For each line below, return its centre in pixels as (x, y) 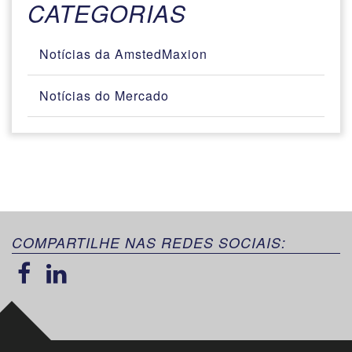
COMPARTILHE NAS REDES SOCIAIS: (149, 242)
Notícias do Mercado (104, 95)
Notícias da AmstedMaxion (123, 54)
